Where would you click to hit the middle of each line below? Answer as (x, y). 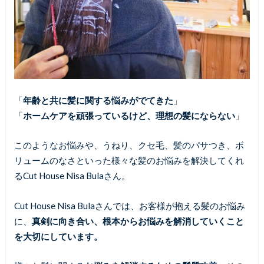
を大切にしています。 (58, 236)
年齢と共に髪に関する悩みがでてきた (98, 100)
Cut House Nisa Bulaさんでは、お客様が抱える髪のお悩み (129, 205)
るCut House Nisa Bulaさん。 (72, 176)
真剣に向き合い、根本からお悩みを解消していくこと (138, 221)
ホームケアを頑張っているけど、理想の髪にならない (129, 115)
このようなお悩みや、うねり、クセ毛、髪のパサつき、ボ (129, 145)
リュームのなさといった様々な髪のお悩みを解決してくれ (129, 161)
